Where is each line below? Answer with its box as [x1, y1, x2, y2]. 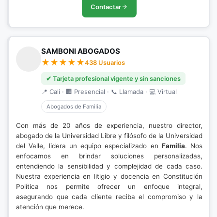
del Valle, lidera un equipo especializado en [16, 142, 162, 150]
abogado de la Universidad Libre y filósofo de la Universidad [16, 132, 202, 139]
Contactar [91, 3, 121, 11]
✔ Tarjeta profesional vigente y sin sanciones [46, 75, 181, 82]
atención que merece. [16, 203, 84, 211]
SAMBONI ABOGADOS [41, 46, 120, 56]
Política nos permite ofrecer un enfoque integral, [16, 183, 202, 190]
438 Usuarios [85, 59, 125, 66]
